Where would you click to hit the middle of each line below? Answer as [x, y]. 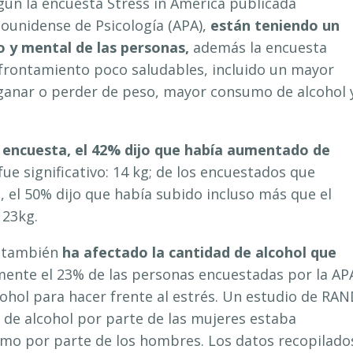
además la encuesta [258, 47]
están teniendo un [275, 25]
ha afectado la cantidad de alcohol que [199, 252]
